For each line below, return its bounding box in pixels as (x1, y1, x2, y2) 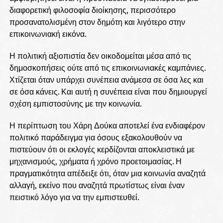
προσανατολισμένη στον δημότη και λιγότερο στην (9, 16, 185, 27)
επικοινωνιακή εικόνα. (9, 28, 87, 39)
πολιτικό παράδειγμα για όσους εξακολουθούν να (9, 131, 182, 143)
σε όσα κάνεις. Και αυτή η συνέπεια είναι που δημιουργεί (9, 86, 207, 97)
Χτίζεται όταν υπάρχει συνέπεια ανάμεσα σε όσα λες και (9, 74, 204, 85)
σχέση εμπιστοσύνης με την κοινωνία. (9, 98, 142, 109)
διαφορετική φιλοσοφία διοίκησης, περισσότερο (9, 4, 176, 15)
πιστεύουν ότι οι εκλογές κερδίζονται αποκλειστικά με (9, 143, 195, 155)
